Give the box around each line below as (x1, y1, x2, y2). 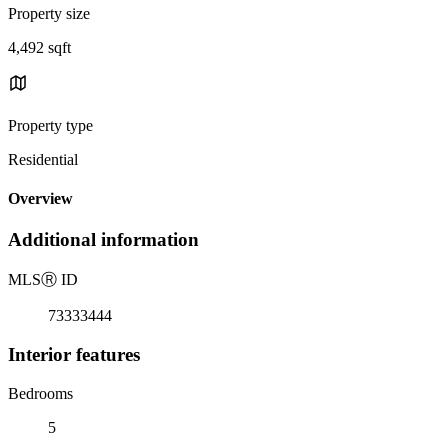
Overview (8, 190, 73, 208)
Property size (8, 4, 90, 22)
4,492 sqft (8, 38, 71, 56)
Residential (8, 150, 78, 168)
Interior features (8, 343, 140, 365)
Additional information (8, 229, 199, 251)
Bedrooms (8, 384, 73, 402)
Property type (8, 116, 93, 134)
